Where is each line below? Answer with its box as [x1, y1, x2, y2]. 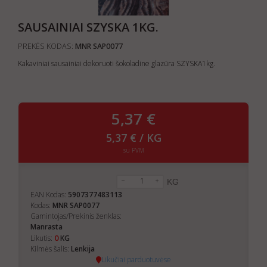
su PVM [123, 146, 144, 154]
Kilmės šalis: [30, 244, 71, 254]
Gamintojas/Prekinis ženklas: [30, 211, 122, 221]
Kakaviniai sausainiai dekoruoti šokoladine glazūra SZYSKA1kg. [18, 58, 215, 69]
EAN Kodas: [30, 190, 68, 200]
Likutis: [30, 233, 54, 243]
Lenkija [71, 244, 95, 254]
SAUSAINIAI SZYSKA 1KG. [18, 19, 159, 35]
